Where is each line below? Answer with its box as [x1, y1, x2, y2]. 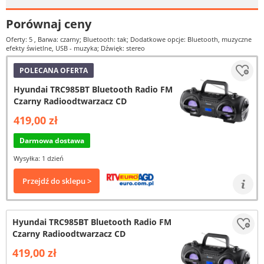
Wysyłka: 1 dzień [14, 154, 64, 163]
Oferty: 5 [6, 35, 34, 44]
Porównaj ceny [6, 16, 91, 32]
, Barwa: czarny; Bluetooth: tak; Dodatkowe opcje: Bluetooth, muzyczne [34, 35, 252, 44]
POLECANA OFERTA [19, 65, 88, 75]
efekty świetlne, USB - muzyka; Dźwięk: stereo [6, 44, 145, 52]
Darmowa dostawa [19, 136, 84, 146]
